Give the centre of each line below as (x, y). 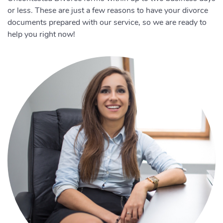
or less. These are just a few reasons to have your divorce (108, 10)
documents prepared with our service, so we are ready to (107, 22)
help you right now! (41, 34)
